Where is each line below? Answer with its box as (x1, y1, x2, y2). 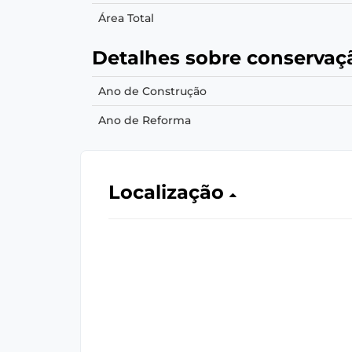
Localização (108, 181, 229, 203)
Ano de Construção (98, 84, 207, 98)
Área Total (98, 11, 154, 25)
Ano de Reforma (98, 113, 191, 127)
